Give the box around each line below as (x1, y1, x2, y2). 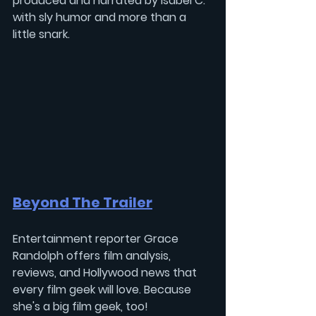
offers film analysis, (66, 248, 174, 265)
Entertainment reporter (13, 231, 144, 248)
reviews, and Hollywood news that (13, 265, 200, 281)
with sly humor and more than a (13, 8, 189, 25)
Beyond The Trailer (13, 193, 152, 213)
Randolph (13, 248, 66, 265)
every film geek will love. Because (13, 281, 194, 298)
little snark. (13, 25, 70, 42)
